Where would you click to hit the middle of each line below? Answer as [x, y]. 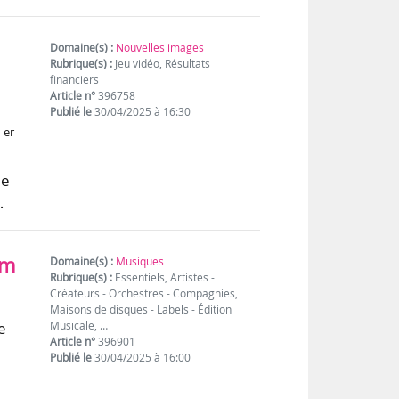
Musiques [140, 261]
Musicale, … [79, 325]
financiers [75, 79]
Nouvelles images [160, 47]
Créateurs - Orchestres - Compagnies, [144, 293]
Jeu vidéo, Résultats [162, 63]
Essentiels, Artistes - [164, 277]
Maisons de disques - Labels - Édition [141, 309]
